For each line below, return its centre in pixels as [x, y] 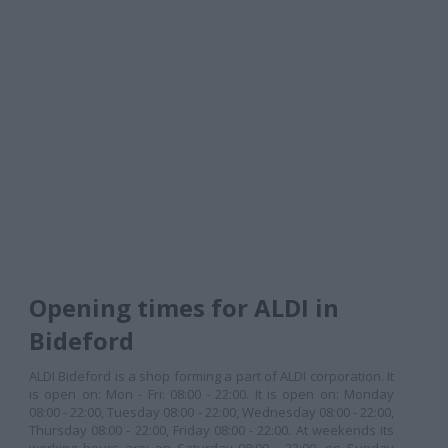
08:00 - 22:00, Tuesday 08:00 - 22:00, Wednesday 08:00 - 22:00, [211, 412]
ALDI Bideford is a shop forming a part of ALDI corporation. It [211, 376]
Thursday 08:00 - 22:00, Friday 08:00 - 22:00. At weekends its [211, 430]
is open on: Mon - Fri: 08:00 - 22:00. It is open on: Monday [211, 394]
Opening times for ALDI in [184, 307]
